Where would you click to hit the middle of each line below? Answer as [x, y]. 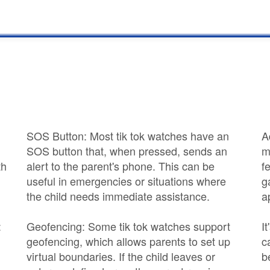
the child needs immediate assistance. [118, 196]
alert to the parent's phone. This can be [121, 166]
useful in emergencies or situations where [126, 181]
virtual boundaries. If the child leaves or [121, 256]
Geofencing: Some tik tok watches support [128, 226]
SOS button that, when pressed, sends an [127, 151]
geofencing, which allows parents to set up [128, 241]
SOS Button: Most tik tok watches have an [128, 136]
